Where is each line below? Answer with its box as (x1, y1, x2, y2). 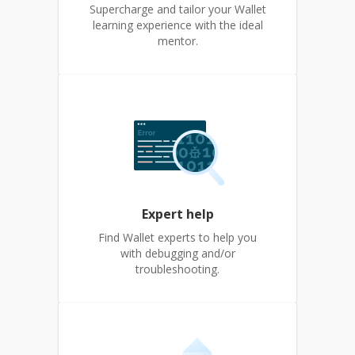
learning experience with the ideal (92, 17, 263, 32)
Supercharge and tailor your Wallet (89, 2, 266, 17)
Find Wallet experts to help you (98, 230, 257, 245)
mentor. (157, 33, 198, 48)
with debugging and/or (120, 246, 235, 261)
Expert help (141, 205, 214, 223)
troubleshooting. (136, 261, 219, 277)
